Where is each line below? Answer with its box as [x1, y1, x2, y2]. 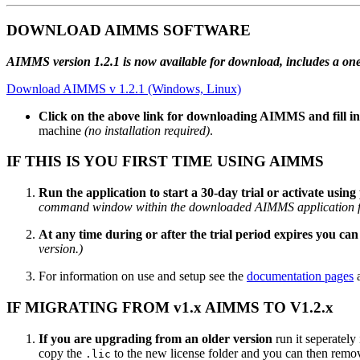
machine [39, 123, 84, 137]
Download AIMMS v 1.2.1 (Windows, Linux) [6, 81, 241, 96]
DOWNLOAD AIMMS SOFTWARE [6, 22, 251, 39]
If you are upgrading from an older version [39, 331, 272, 346]
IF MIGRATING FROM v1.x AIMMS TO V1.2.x [6, 298, 333, 316]
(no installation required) [84, 123, 210, 137]
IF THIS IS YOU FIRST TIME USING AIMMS [6, 153, 324, 170]
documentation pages [247, 269, 354, 284]
